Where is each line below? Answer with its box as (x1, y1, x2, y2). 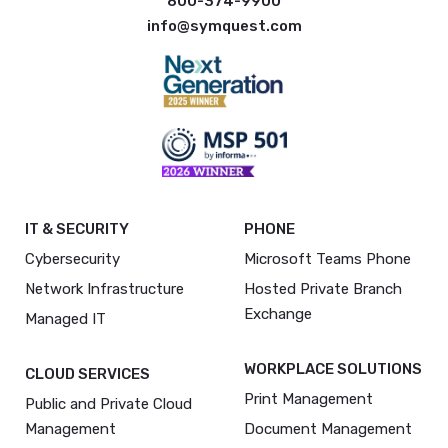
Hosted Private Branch (244, 279, 402, 298)
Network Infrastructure (25, 279, 184, 298)
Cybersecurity (25, 249, 120, 268)
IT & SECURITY (25, 219, 129, 238)
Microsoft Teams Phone (244, 249, 411, 268)
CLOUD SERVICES (25, 364, 150, 383)
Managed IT (25, 309, 106, 328)
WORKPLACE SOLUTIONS (244, 359, 422, 378)
